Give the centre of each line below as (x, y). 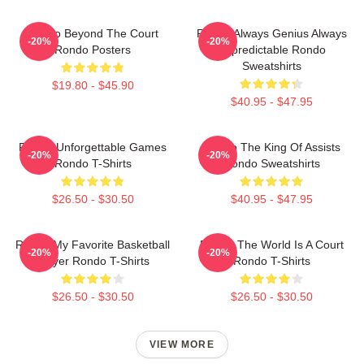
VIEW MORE (182, 344)
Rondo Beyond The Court (93, 33)
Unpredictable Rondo (271, 50)
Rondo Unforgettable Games (93, 147)
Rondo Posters (93, 50)
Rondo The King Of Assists (271, 147)
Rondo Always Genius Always (271, 33)
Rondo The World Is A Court (271, 245)
